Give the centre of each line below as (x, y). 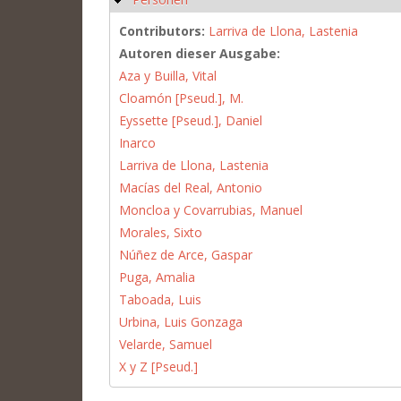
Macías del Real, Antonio (191, 187)
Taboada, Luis (160, 299)
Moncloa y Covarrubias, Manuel (211, 209)
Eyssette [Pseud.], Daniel (191, 120)
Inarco (137, 142)
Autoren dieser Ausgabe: (201, 53)
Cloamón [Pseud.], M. (181, 98)
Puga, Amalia (157, 277)
